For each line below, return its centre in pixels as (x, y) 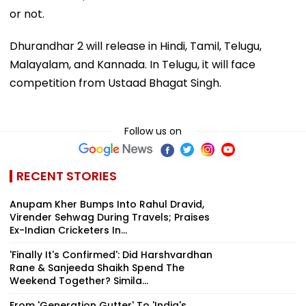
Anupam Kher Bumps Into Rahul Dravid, (107, 205)
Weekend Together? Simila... (79, 281)
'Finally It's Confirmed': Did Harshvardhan (111, 255)
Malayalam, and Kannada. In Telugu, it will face (133, 65)
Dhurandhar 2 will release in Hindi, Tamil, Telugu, (136, 46)
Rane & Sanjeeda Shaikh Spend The (97, 268)
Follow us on (153, 131)
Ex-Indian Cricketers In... (68, 231)
